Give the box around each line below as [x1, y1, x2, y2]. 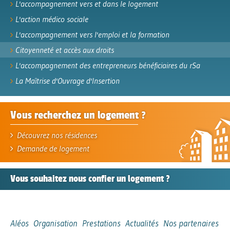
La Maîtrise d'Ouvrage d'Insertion [15, 75, 120, 86]
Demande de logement [15, 143, 90, 154]
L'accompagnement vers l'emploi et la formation [15, 29, 169, 40]
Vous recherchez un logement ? [10, 109, 146, 122]
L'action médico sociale [15, 14, 88, 25]
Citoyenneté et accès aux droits [15, 45, 114, 55]
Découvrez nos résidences [15, 130, 98, 141]
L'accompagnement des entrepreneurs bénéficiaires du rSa [15, 60, 200, 71]
